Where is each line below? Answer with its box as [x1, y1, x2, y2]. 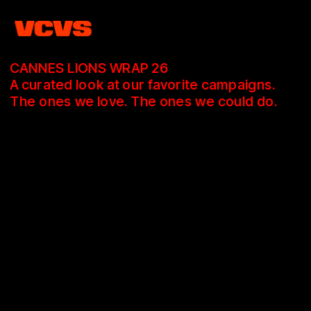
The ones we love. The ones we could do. [10, 92, 277, 109]
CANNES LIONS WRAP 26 [10, 59, 169, 76]
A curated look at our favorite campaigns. [10, 76, 276, 92]
